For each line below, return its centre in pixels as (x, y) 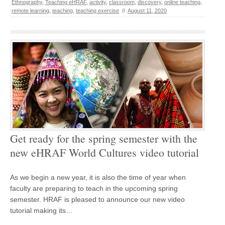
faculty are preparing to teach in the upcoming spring (94, 188)
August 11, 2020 (147, 11)
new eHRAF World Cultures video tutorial (104, 152)
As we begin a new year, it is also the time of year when (98, 177)
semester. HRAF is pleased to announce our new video (97, 199)
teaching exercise (97, 11)
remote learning (30, 11)
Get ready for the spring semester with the (104, 138)
